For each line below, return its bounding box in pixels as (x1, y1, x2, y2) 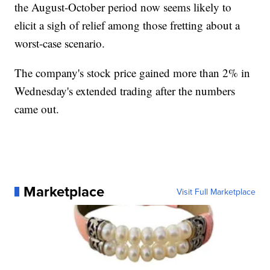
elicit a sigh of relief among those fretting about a (14, 17, 240, 33)
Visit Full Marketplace (176, 185, 256, 198)
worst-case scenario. (14, 35, 105, 51)
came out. (14, 101, 60, 116)
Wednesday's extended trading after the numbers (14, 83, 236, 98)
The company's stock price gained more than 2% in (14, 64, 251, 80)
